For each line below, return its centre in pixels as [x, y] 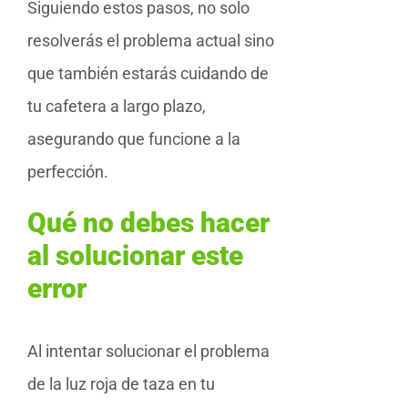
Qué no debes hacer [148, 222]
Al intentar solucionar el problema [148, 351]
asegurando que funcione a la [134, 138]
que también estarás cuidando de [148, 73]
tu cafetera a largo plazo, [117, 106]
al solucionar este [135, 255]
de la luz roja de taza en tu [121, 383]
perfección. [68, 171]
